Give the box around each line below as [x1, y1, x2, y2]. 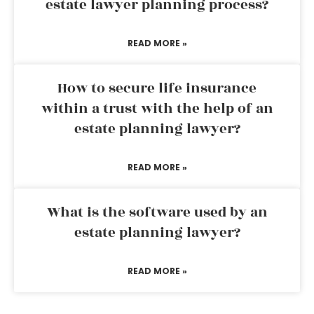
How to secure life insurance [57, 78, 257, 99]
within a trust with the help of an [41, 98, 273, 119]
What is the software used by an [46, 202, 268, 223]
